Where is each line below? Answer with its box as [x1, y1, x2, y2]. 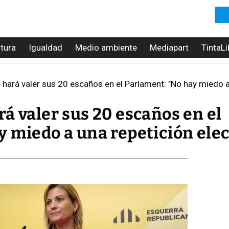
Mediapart [150, 42, 189, 53]
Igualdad [29, 42, 62, 53]
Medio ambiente [75, 42, 137, 53]
